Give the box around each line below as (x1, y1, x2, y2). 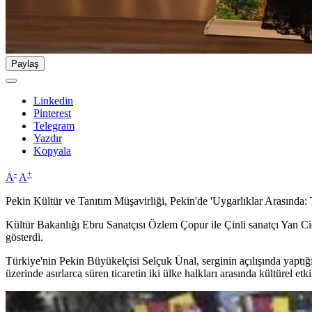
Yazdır (33, 132, 62, 145)
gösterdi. (6, 231, 43, 244)
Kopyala (33, 145, 71, 157)
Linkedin (33, 95, 73, 107)
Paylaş (11, 58, 39, 70)
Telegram (33, 120, 75, 132)
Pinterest (33, 107, 71, 120)
